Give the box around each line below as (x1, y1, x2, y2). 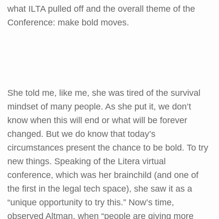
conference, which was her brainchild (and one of (7, 170, 198, 180)
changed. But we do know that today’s (7, 129, 155, 139)
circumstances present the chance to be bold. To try (7, 142, 208, 153)
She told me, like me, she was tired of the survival (7, 88, 200, 98)
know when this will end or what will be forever (7, 115, 187, 125)
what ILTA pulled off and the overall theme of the (7, 3, 195, 14)
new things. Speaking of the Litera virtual (7, 156, 166, 166)
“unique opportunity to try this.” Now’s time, (7, 197, 174, 207)
